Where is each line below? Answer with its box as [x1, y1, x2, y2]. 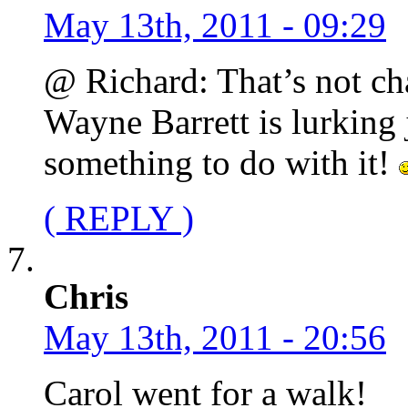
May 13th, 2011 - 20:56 [44, 317, 386, 357]
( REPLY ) [44, 198, 194, 238]
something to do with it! [44, 142, 399, 182]
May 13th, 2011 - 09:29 [44, 5, 386, 45]
